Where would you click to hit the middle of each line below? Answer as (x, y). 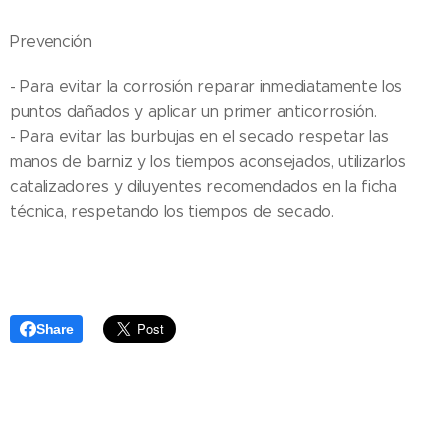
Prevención (51, 42)
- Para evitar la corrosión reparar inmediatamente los (206, 87)
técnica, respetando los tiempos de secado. (172, 212)
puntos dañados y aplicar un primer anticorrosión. (193, 112)
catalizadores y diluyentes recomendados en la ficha (203, 187)
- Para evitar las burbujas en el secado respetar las (199, 137)
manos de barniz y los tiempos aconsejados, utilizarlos (208, 162)
